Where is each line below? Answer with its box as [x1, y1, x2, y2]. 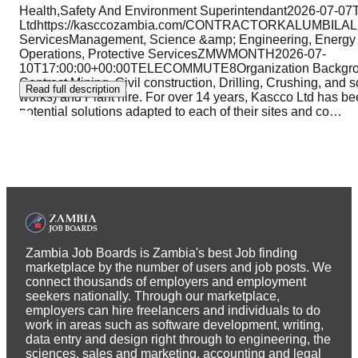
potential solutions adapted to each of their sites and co [19, 104, 329, 118]
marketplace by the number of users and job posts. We [26, 261, 332, 275]
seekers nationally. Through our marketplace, [26, 289, 280, 304]
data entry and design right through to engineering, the [26, 332, 331, 347]
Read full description [26, 82, 120, 95]
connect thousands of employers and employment [26, 275, 306, 289]
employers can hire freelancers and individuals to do [26, 304, 320, 318]
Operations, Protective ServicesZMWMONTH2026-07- [19, 46, 326, 61]
